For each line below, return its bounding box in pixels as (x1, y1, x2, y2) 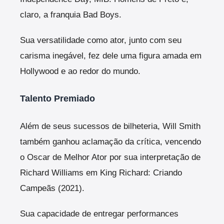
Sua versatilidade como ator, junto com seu (20, 35, 181, 45)
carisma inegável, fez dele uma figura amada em (20, 50, 201, 60)
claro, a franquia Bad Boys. (20, 9, 121, 19)
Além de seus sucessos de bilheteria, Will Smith (20, 121, 200, 131)
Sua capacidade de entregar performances (20, 209, 178, 219)
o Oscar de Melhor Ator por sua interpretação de (20, 152, 200, 162)
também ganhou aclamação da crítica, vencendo (20, 137, 201, 147)
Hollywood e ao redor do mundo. (20, 66, 140, 76)
